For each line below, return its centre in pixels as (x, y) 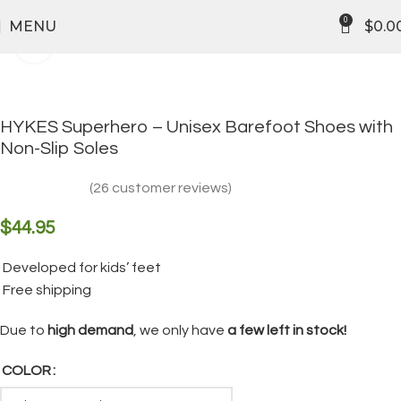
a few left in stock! (287, 330)
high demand (90, 330)
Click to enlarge (99, 43)
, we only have (180, 330)
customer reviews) (171, 188)
